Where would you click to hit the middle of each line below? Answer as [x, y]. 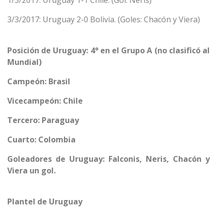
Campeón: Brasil [39, 81]
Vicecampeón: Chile [45, 101]
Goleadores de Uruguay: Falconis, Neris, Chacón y [108, 159]
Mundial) [24, 62]
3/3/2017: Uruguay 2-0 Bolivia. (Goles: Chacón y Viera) [104, 19]
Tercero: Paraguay [43, 120]
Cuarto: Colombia [41, 139]
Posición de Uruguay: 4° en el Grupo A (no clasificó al [108, 50]
